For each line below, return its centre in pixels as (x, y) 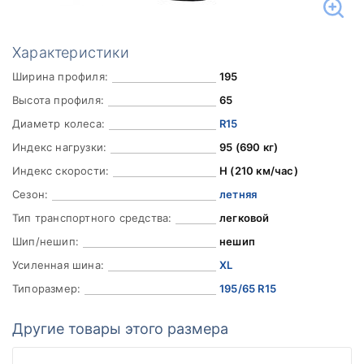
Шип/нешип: (45, 241)
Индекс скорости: (61, 171)
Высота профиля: (58, 100)
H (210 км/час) (258, 171)
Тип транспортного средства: (92, 218)
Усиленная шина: (58, 265)
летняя (238, 194)
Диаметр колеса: (58, 123)
